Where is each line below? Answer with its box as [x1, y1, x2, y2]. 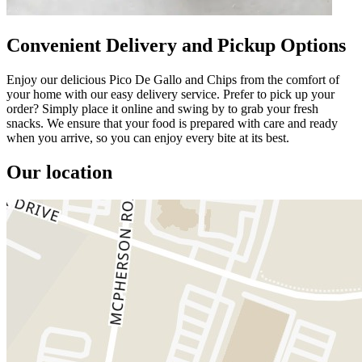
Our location [6, 161, 112, 183]
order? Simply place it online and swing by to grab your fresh [6, 101, 318, 116]
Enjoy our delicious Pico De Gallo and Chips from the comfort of [6, 72, 339, 86]
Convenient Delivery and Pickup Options [6, 34, 346, 56]
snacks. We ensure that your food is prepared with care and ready [6, 116, 338, 130]
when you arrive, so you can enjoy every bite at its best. [6, 130, 289, 145]
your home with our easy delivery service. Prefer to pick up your [6, 86, 335, 101]
